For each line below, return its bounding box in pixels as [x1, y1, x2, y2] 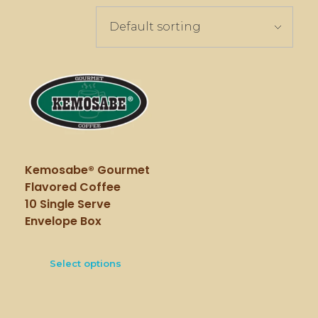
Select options [50, 257, 121, 269]
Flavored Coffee [25, 178, 121, 195]
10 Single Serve [25, 195, 111, 212]
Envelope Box [25, 212, 102, 229]
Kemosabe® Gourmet [25, 161, 150, 178]
